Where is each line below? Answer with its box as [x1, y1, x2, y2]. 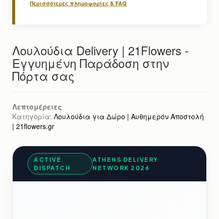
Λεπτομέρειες [12, 102, 62, 112]
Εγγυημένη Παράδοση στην [12, 54, 169, 72]
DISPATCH [34, 164, 70, 172]
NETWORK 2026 [92, 164, 150, 172]
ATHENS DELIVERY [92, 156, 158, 164]
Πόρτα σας [12, 67, 74, 85]
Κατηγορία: [12, 111, 54, 122]
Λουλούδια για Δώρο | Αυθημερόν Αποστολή [54, 111, 204, 122]
